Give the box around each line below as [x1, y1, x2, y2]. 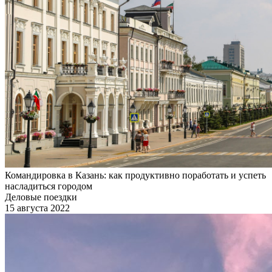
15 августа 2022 [5, 202, 70, 213]
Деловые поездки [5, 191, 77, 202]
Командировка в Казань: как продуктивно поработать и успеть [5, 169, 266, 180]
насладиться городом [5, 180, 92, 191]
